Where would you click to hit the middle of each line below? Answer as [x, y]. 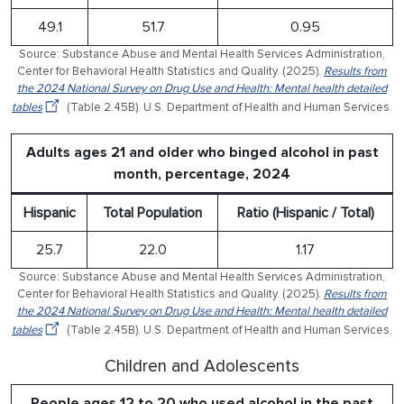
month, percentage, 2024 [202, 174]
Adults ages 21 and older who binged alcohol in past [202, 152]
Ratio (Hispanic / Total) [305, 212]
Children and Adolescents [202, 366]
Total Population [152, 212]
